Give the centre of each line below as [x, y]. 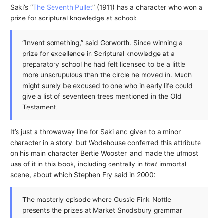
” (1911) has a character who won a [147, 8]
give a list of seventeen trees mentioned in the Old [102, 97]
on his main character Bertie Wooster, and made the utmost [104, 153]
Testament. [40, 107]
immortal [172, 164]
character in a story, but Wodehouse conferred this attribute [105, 143]
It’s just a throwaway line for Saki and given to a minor [95, 132]
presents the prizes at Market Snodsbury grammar [102, 210]
